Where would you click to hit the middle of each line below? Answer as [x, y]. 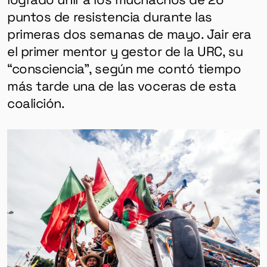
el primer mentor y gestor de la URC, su [125, 51]
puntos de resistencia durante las [109, 16]
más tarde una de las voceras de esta [122, 86]
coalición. [36, 103]
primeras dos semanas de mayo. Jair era [129, 34]
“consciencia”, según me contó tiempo [124, 68]
